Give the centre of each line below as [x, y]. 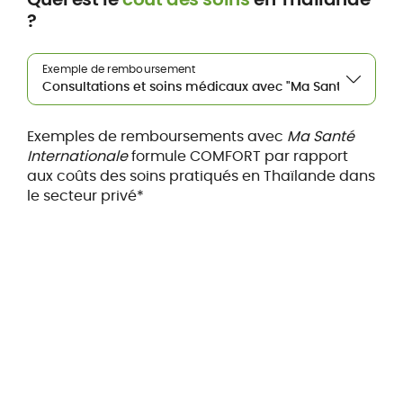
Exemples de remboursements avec [157, 137]
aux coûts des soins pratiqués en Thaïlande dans [201, 176]
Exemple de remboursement [119, 69]
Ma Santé [320, 137]
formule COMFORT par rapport [237, 157]
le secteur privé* [85, 196]
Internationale [77, 157]
